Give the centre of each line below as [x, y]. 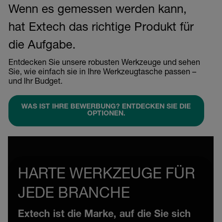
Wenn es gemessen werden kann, [97, 10]
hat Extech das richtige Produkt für [101, 28]
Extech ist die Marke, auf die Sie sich [104, 215]
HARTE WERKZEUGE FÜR [107, 175]
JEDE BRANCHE [74, 194]
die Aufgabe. [42, 46]
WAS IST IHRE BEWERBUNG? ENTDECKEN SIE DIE [106, 107]
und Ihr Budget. [35, 82]
